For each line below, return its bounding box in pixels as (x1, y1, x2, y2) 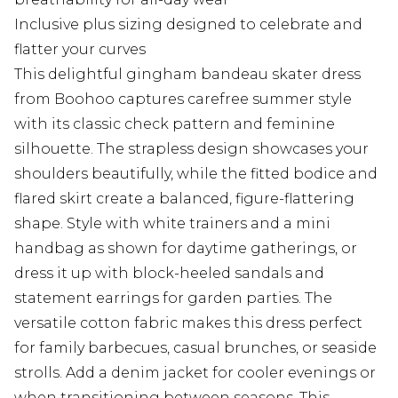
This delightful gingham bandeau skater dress (14, 66, 361, 84)
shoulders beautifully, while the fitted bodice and (14, 165, 378, 183)
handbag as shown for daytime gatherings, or (14, 240, 357, 258)
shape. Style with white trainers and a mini (14, 215, 330, 233)
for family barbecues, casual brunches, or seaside (14, 339, 377, 357)
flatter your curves (14, 41, 146, 59)
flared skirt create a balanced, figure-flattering (14, 190, 354, 208)
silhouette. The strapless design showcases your (14, 140, 369, 158)
